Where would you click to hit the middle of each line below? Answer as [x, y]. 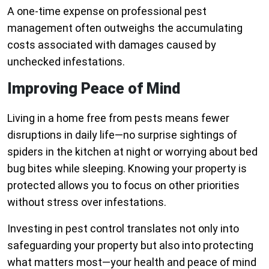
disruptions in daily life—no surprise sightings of [122, 135]
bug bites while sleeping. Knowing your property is [127, 169]
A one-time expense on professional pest [107, 11]
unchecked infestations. [66, 62]
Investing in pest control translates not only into [123, 229]
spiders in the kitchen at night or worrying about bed [132, 152]
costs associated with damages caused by [112, 45]
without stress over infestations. [87, 202]
